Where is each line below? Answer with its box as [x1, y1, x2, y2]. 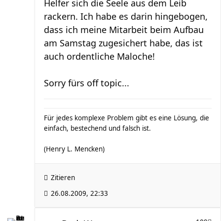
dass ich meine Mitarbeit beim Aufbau [44, 24, 204, 36]
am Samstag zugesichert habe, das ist [44, 37, 203, 49]
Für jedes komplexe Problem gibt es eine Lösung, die [44, 113, 209, 122]
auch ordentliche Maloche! [44, 50, 155, 62]
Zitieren [51, 173, 75, 182]
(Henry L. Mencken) [44, 145, 105, 153]
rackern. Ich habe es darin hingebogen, [44, 10, 208, 22]
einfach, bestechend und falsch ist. [44, 124, 151, 133]
